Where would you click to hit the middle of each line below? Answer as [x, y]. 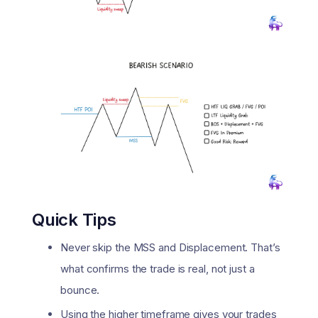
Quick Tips [74, 219]
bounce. [80, 290]
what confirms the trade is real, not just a [158, 268]
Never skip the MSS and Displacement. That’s [170, 247]
